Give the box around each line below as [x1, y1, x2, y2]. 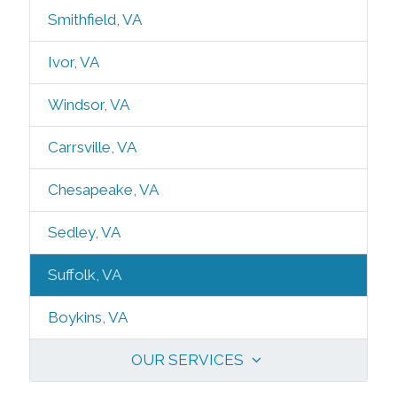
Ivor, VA [47, 53, 99, 71]
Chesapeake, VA [47, 181, 159, 198]
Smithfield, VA [47, 11, 142, 28]
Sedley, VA [47, 223, 121, 241]
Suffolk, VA [47, 266, 121, 284]
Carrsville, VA [47, 138, 136, 156]
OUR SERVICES [130, 351, 247, 369]
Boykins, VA [47, 308, 128, 326]
